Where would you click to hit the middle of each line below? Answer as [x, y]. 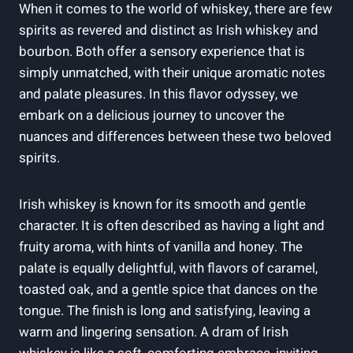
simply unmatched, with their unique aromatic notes [172, 73]
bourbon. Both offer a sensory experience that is [162, 52]
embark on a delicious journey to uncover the [152, 116]
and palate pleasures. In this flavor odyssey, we [158, 95]
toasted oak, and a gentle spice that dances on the [168, 290]
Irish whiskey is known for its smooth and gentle [162, 205]
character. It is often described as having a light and [172, 226]
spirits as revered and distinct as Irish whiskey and [169, 31]
